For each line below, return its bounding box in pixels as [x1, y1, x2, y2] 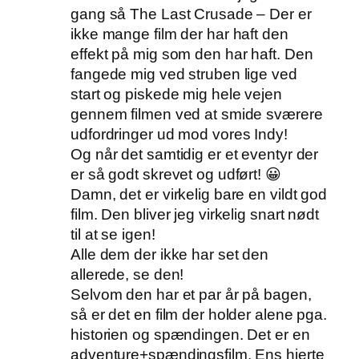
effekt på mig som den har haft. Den [71, 46, 313, 63]
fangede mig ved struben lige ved [71, 66, 297, 83]
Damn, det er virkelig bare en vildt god [71, 186, 328, 204]
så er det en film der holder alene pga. [71, 306, 328, 324]
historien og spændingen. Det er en [71, 326, 310, 344]
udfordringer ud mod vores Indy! [71, 126, 288, 143]
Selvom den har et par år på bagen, [71, 286, 312, 304]
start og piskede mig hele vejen [71, 86, 282, 103]
